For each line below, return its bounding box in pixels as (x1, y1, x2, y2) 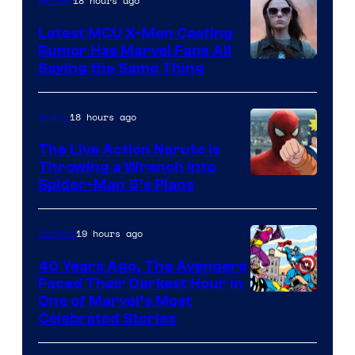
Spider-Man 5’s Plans (38, 175, 194, 193)
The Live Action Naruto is (38, 140, 220, 158)
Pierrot (250, 222, 294, 244)
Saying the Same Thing (38, 59, 204, 77)
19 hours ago (76, 226, 143, 240)
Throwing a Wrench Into (38, 158, 216, 176)
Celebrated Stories (38, 309, 176, 327)
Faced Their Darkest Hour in (38, 274, 243, 292)
